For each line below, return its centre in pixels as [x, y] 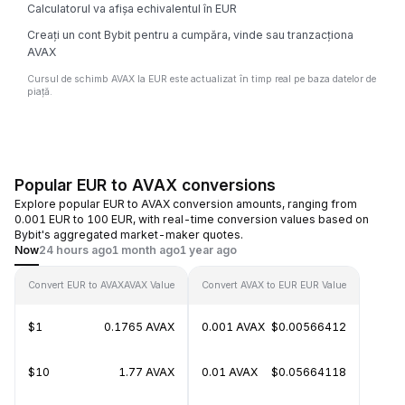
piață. [40, 92]
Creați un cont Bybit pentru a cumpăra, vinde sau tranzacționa [190, 35]
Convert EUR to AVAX [76, 285]
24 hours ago [75, 250]
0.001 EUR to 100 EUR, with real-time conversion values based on [192, 219]
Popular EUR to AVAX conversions [145, 185]
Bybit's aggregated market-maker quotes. [129, 235]
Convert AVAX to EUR [250, 285]
